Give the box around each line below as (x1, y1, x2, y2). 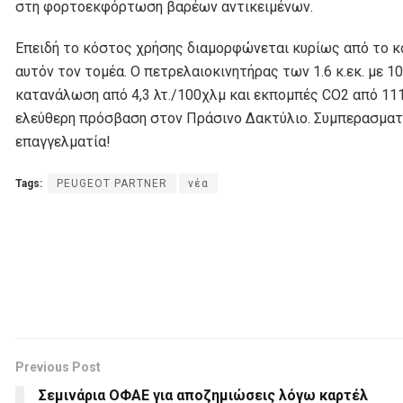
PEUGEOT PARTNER (57, 177, 167, 191)
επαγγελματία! (15, 133, 111, 151)
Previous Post (15, 360, 101, 375)
